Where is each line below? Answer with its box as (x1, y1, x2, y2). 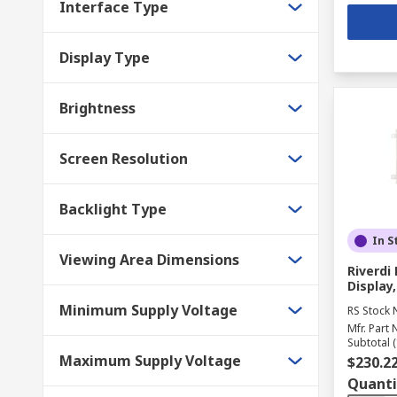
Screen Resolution (59, 149, 188, 168)
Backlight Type (59, 199, 167, 219)
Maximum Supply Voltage (59, 351, 241, 370)
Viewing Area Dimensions (59, 250, 239, 269)
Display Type (59, 48, 150, 67)
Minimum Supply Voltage (59, 300, 237, 320)
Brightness (59, 98, 136, 118)
